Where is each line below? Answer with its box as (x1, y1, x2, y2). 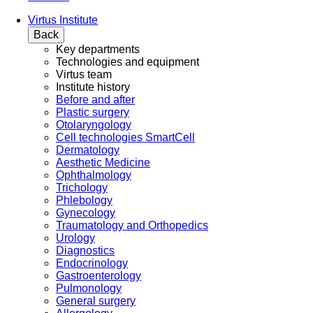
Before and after (56, 94, 135, 106)
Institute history (56, 81, 130, 94)
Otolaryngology (56, 119, 131, 131)
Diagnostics (56, 245, 115, 257)
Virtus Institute (28, 14, 98, 27)
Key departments (56, 43, 140, 56)
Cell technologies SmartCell (56, 131, 195, 144)
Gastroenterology (56, 270, 141, 282)
